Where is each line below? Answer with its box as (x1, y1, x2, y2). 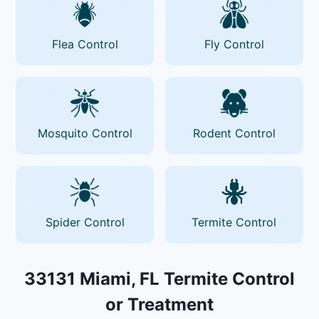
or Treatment (105, 293, 214, 315)
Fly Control (204, 36, 264, 51)
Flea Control (51, 36, 118, 51)
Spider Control (45, 214, 125, 229)
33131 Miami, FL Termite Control (24, 268, 295, 289)
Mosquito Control (37, 125, 132, 140)
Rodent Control (192, 125, 276, 140)
